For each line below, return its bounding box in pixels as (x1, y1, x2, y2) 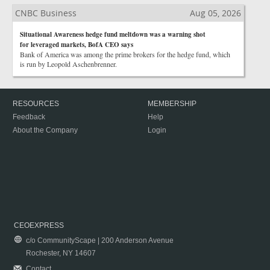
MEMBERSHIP (148, 99, 196, 108)
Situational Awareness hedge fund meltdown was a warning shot (20, 30, 206, 39)
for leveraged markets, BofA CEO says (20, 40, 133, 49)
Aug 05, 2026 (190, 7, 241, 19)
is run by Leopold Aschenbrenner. (20, 59, 117, 69)
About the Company (13, 126, 78, 134)
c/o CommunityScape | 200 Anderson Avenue (25, 236, 174, 245)
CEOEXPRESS (13, 221, 64, 230)
